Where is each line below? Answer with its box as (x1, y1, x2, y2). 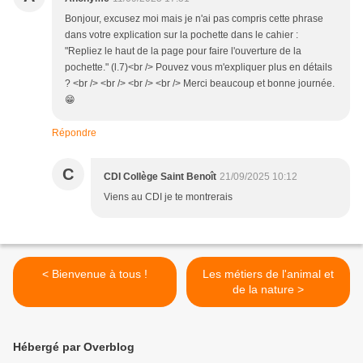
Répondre (52, 127, 96, 139)
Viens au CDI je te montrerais (104, 191, 233, 203)
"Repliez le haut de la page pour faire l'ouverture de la (65, 45, 301, 58)
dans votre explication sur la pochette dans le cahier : (65, 29, 298, 41)
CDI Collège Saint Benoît (104, 171, 216, 183)
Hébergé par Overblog (13, 340, 135, 354)
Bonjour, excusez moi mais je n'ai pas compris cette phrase (65, 13, 323, 25)
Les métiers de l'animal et (203, 267, 334, 281)
